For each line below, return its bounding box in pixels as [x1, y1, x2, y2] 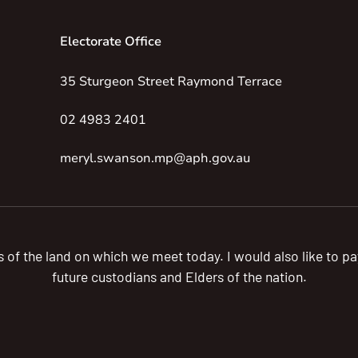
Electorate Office [59, 32, 161, 50]
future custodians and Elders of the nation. [51, 267, 307, 285]
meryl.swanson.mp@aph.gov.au [59, 149, 250, 167]
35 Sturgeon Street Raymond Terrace [59, 72, 282, 90]
